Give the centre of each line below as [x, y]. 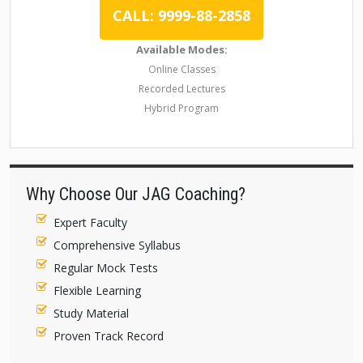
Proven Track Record [109, 336]
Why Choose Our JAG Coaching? [136, 194]
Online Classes [181, 69]
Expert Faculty [91, 222]
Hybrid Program [181, 108]
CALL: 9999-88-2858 [181, 15]
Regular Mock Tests [106, 268]
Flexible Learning [98, 290]
